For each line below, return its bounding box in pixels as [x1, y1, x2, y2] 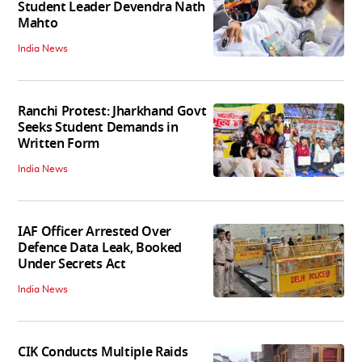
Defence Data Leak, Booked [18, 238, 182, 259]
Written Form [18, 134, 100, 154]
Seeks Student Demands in [18, 118, 179, 138]
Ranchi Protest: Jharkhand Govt [18, 102, 207, 122]
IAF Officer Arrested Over [18, 222, 171, 242]
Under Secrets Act [18, 255, 126, 275]
